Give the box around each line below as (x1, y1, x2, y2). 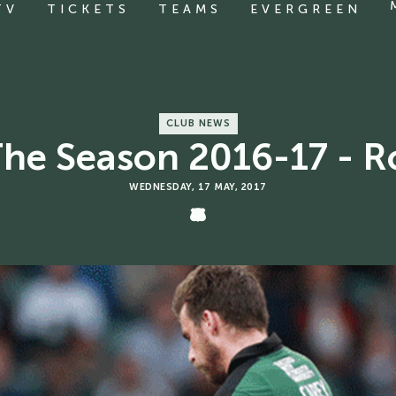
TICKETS (47, 2, 130, 17)
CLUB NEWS (165, 118, 231, 129)
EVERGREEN (250, 2, 362, 17)
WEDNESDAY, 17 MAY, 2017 (129, 181, 267, 193)
